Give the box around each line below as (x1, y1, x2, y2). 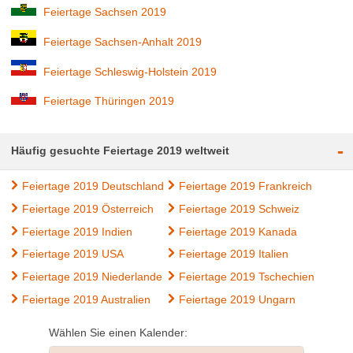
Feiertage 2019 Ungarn (178, 292, 295, 306)
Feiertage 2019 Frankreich (178, 180, 312, 193)
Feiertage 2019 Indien (22, 225, 133, 238)
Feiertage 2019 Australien (22, 292, 151, 306)
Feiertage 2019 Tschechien (178, 269, 314, 283)
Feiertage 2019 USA (22, 247, 124, 261)
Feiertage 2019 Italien (178, 247, 288, 261)
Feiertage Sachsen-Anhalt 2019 (43, 35, 203, 49)
